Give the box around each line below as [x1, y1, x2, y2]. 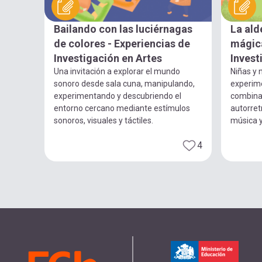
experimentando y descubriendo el [54, 91, 181, 101]
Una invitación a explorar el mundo [54, 67, 180, 77]
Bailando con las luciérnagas [54, 23, 192, 36]
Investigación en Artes [54, 52, 162, 65]
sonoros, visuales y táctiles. [54, 116, 153, 126]
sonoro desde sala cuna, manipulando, [54, 79, 195, 89]
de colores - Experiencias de [54, 37, 190, 50]
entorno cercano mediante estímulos [54, 104, 190, 113]
